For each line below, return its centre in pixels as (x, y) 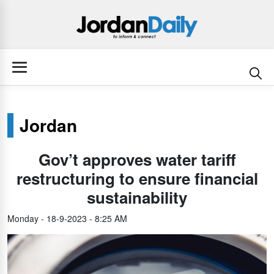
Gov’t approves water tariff (137, 159)
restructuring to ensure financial (137, 178)
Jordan (48, 125)
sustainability (137, 197)
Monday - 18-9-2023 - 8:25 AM (67, 218)
